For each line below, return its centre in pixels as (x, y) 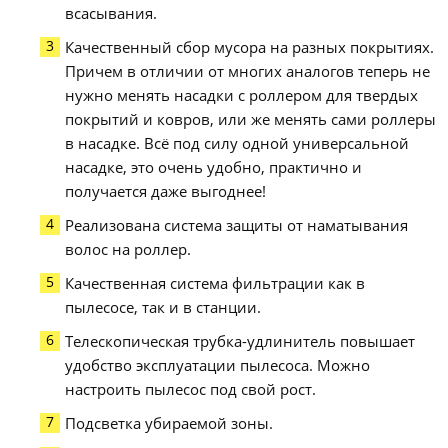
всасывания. (111, 13)
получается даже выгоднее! (166, 191)
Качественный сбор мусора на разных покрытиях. (250, 47)
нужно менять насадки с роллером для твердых (242, 95)
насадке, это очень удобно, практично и (214, 167)
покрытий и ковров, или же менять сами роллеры (251, 119)
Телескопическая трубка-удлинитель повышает (240, 341)
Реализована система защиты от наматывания (237, 225)
